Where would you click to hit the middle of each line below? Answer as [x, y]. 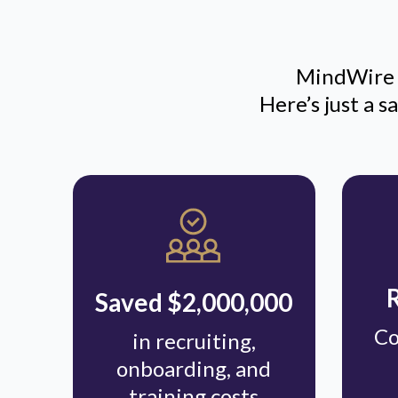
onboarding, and [194, 368]
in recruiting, [194, 340]
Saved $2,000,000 [194, 302]
